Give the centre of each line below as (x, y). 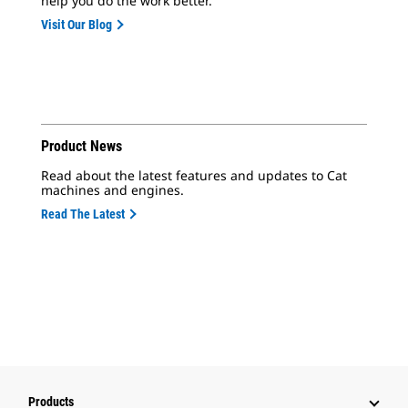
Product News (82, 146)
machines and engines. (112, 190)
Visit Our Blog (76, 25)
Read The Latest (83, 214)
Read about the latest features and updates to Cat (194, 175)
